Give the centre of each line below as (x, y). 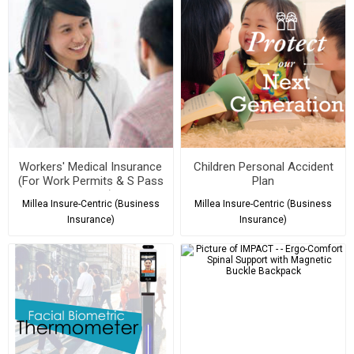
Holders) (90, 196)
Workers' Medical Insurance (91, 167)
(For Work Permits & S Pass (90, 181)
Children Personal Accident (263, 167)
